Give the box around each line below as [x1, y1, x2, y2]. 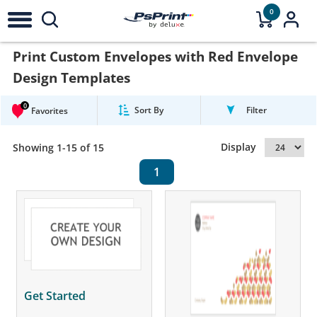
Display [221, 140, 265, 154]
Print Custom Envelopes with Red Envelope [12, 47, 298, 66]
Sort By [134, 104, 163, 116]
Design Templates [12, 69, 130, 87]
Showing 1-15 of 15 [12, 141, 104, 154]
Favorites [31, 105, 69, 117]
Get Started [23, 288, 86, 304]
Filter [246, 104, 267, 116]
